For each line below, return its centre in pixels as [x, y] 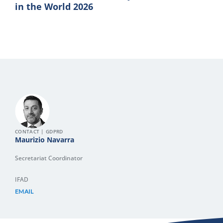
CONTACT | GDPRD [39, 131]
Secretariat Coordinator [49, 158]
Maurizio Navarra [45, 139]
